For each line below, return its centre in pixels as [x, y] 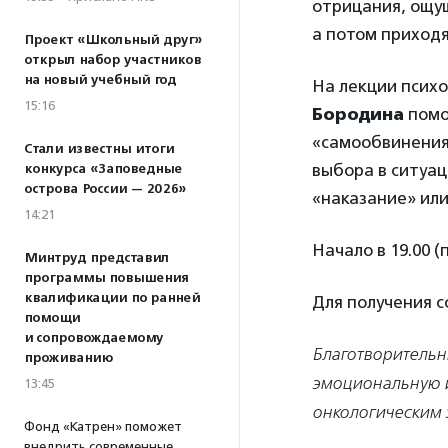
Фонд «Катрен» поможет [103, 426]
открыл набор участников [112, 60]
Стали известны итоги [99, 149]
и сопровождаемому [93, 338]
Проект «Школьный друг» [113, 40]
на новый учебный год [100, 80]
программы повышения [106, 278]
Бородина [358, 114]
